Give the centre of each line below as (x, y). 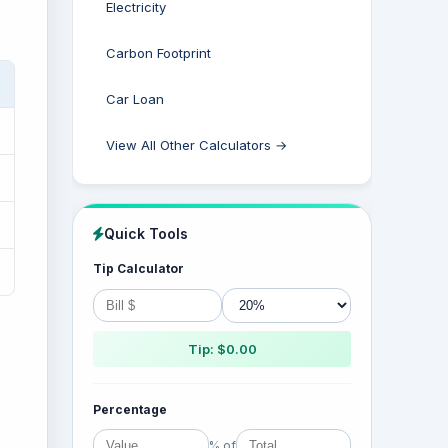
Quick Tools (146, 233)
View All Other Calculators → (196, 145)
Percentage (130, 409)
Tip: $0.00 (222, 349)
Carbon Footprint (158, 53)
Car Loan (135, 99)
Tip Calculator (138, 268)
